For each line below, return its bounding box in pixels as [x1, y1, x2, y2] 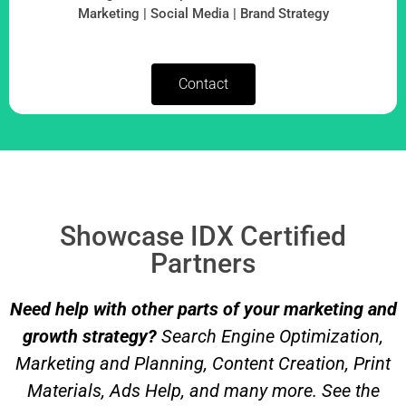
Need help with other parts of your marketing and [9, 298, 397, 321]
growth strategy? [23, 325, 157, 348]
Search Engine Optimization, [157, 325, 383, 348]
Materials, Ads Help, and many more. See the [26, 380, 380, 402]
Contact [178, 75, 228, 93]
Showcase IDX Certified [60, 220, 346, 253]
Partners [150, 247, 256, 280]
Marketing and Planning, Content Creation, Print [15, 353, 391, 375]
